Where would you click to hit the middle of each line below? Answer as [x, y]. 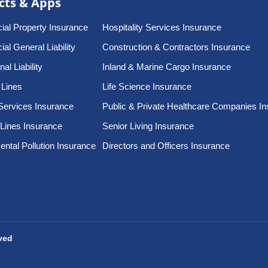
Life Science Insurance [147, 86]
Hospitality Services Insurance [162, 27]
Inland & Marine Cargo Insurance [167, 67]
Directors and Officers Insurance [166, 146]
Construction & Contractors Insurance [176, 47]
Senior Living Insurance [148, 126]
